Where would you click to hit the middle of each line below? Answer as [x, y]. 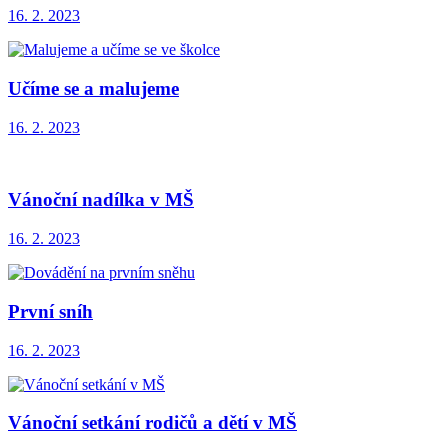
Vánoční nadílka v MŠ [101, 200]
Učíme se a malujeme [93, 88]
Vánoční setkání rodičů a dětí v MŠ [152, 423]
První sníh [50, 311]
